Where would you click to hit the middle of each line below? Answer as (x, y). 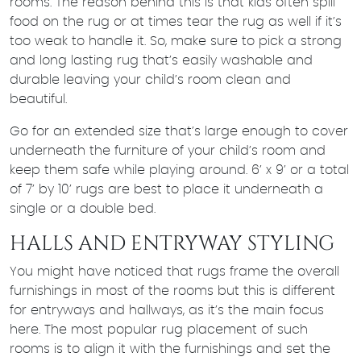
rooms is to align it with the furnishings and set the (170, 349)
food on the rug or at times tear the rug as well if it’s (176, 21)
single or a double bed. (83, 208)
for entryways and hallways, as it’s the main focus (167, 310)
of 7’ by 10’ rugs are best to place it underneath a (166, 189)
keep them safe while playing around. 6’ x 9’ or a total (179, 170)
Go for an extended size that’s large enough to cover (179, 131)
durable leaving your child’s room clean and (150, 79)
